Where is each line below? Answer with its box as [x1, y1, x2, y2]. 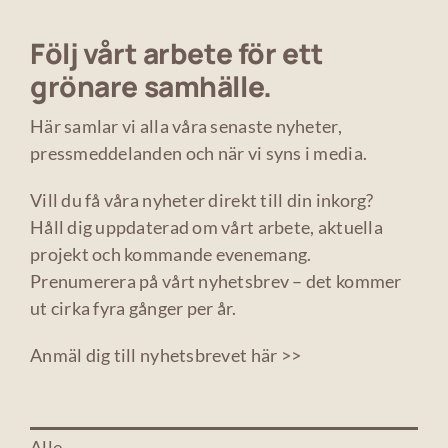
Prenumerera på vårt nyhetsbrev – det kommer [29, 270, 402, 292]
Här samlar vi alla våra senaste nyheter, [29, 115, 342, 137]
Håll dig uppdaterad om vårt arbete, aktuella [29, 216, 383, 238]
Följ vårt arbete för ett [29, 34, 324, 72]
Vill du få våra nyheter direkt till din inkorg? [29, 189, 374, 211]
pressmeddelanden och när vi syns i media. [29, 142, 368, 164]
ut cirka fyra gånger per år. [29, 297, 237, 319]
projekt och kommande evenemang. [29, 243, 312, 265]
